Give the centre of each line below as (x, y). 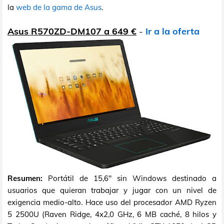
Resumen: (25, 178)
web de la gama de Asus (59, 7)
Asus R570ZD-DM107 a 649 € (72, 31)
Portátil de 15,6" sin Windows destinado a (129, 178)
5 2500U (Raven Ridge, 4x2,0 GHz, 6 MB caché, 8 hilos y (112, 214)
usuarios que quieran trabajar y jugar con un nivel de (112, 190)
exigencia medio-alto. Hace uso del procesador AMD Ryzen (112, 202)
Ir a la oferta (172, 31)
